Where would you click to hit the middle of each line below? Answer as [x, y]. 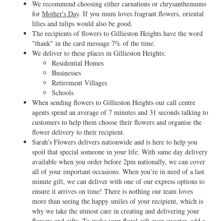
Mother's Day [60, 14]
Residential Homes [78, 63]
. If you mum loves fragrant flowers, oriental [141, 14]
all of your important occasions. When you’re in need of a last [118, 171]
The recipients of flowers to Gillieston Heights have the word [117, 33]
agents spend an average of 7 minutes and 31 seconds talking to [120, 112]
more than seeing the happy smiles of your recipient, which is [118, 201]
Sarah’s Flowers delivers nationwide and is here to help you [115, 142]
